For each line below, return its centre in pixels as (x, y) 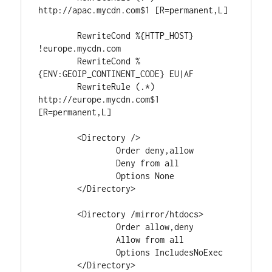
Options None (77, 176)
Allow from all (77, 240)
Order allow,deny (77, 227)
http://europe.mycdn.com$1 (99, 99)
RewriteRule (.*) (58, 87)
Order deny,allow (77, 150)
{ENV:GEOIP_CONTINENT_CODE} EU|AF (116, 74)
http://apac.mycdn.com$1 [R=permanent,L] (133, 10)
